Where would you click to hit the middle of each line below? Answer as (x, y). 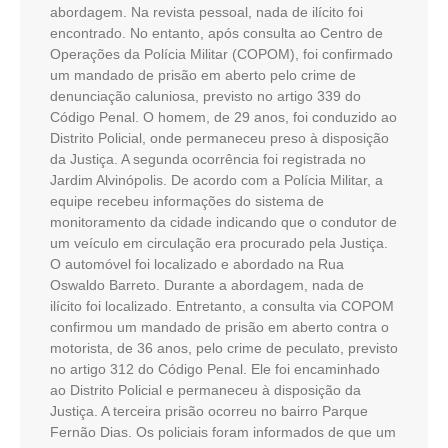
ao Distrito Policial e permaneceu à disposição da (205, 389)
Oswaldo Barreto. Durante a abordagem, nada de (207, 284)
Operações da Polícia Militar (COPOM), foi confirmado (221, 53)
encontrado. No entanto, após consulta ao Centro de (216, 32)
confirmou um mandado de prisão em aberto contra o (219, 326)
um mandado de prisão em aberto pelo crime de (203, 74)
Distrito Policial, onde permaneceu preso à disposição (219, 137)
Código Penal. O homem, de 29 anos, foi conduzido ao (223, 116)
